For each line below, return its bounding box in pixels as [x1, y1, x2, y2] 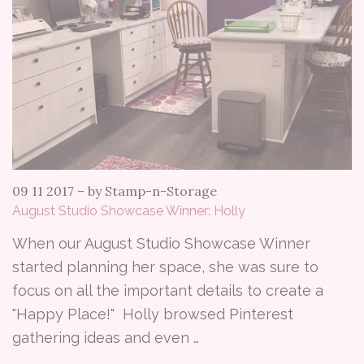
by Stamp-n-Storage [88, 183, 217, 199]
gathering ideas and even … [12, 329, 199, 346]
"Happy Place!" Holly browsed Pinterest [12, 305, 293, 323]
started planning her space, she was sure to [12, 258, 318, 275]
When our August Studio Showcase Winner [12, 235, 310, 252]
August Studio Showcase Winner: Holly [12, 203, 245, 219]
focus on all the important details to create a [12, 282, 323, 299]
